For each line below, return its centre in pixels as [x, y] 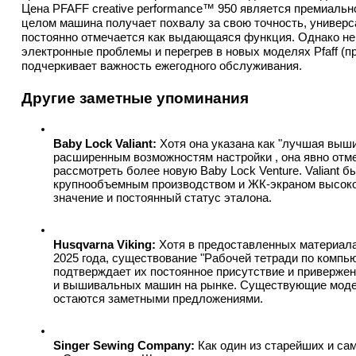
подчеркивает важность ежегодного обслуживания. [162, 66]
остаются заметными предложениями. [158, 299]
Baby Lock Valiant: [105, 144]
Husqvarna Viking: [104, 245]
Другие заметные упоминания [135, 98]
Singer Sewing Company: [124, 346]
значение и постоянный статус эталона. [163, 198]
